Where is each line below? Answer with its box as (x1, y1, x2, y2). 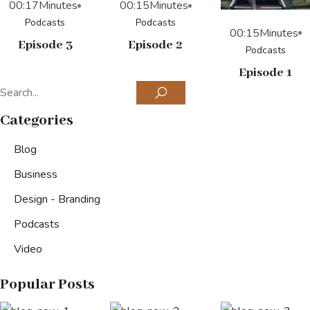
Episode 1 (239, 64, 292, 80)
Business (14, 166, 57, 182)
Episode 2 (128, 37, 183, 53)
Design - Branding (14, 191, 100, 207)
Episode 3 (17, 37, 73, 53)
